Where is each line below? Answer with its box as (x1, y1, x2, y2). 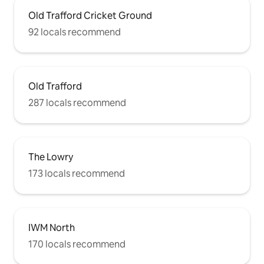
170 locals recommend (28, 238, 126, 251)
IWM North (28, 222, 75, 235)
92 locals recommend (28, 26, 121, 39)
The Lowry (28, 151, 73, 164)
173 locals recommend (28, 167, 125, 180)
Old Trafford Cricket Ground (28, 9, 152, 22)
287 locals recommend (28, 97, 126, 110)
